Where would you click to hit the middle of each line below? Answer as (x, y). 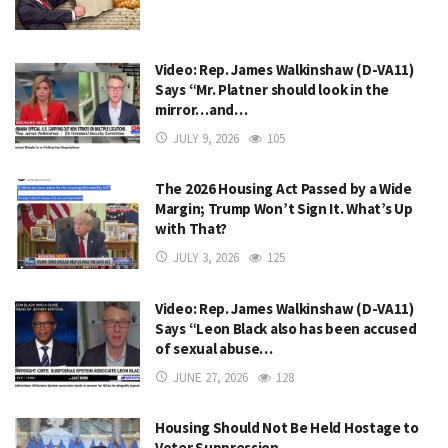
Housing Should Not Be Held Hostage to (287, 427)
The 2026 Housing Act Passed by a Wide (283, 189)
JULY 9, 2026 (206, 138)
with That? (191, 229)
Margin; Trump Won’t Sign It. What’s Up (284, 209)
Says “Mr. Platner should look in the (272, 89)
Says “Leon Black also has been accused (286, 328)
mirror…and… (201, 109)
